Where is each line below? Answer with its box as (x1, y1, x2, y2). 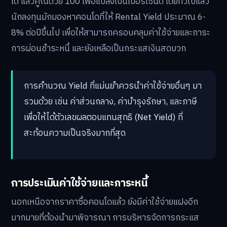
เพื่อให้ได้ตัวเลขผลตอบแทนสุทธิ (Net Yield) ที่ (24, 110, 183, 125)
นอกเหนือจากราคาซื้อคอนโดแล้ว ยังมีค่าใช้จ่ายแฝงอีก (11, 195, 198, 210)
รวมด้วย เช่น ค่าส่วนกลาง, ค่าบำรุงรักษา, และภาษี (24, 95, 197, 109)
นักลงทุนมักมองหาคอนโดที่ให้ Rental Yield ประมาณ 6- (11, 10, 206, 25)
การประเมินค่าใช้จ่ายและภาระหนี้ (11, 176, 148, 190)
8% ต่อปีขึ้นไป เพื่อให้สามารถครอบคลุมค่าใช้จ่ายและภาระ (11, 26, 210, 41)
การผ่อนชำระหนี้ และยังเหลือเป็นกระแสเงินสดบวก (11, 42, 186, 56)
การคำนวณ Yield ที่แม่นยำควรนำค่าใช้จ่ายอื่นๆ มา (24, 79, 202, 94)
